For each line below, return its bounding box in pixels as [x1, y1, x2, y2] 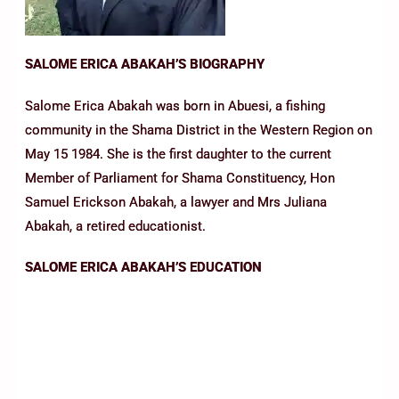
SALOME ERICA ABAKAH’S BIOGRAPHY [25, 56, 265, 73]
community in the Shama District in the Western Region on [25, 121, 372, 138]
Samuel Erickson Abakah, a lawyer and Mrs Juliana [25, 193, 327, 210]
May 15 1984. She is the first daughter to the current [25, 145, 331, 162]
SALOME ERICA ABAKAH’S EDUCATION [25, 259, 262, 276]
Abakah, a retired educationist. [25, 217, 206, 234]
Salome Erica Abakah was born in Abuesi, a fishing [25, 97, 325, 114]
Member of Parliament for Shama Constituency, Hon [25, 169, 335, 186]
